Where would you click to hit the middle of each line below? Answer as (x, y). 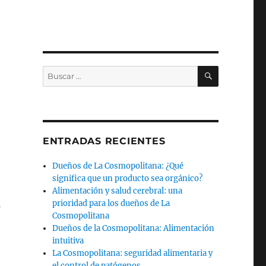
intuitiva (68, 241)
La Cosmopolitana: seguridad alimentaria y (133, 253)
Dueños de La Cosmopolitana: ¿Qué (118, 166)
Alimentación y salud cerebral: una (118, 191)
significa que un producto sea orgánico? (128, 178)
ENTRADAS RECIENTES (104, 141)
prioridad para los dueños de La (111, 203)
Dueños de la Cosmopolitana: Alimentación (134, 228)
